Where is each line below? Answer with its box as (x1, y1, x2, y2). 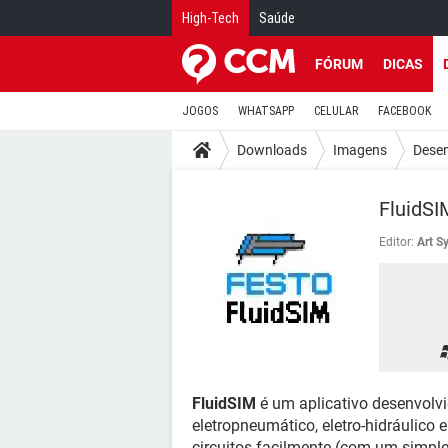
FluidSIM (192, 394, 256, 413)
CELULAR (314, 104, 358, 118)
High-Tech (182, 10, 239, 26)
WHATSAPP (238, 104, 294, 118)
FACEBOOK (378, 104, 431, 118)
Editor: (379, 235, 414, 249)
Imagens (333, 141, 387, 158)
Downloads (237, 141, 307, 158)
